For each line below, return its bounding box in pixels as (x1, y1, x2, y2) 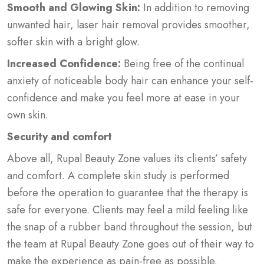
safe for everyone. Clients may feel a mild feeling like (7, 202, 248, 217)
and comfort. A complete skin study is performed (7, 167, 229, 183)
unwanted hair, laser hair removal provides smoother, (7, 16, 250, 32)
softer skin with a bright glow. (7, 34, 140, 49)
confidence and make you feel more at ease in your (7, 90, 240, 105)
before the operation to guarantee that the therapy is (7, 184, 248, 200)
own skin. (7, 107, 48, 123)
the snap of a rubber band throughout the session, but (7, 219, 252, 235)
